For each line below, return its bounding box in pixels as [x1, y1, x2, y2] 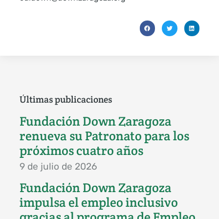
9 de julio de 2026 [20, 160, 97, 172]
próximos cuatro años [20, 142, 143, 158]
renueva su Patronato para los [20, 128, 189, 144]
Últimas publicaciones [20, 93, 112, 105]
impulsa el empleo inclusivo [20, 194, 178, 210]
